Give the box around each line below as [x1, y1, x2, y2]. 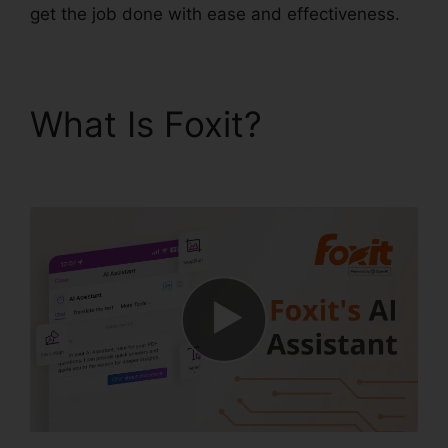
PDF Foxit [30, 144, 188, 187]
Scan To [272, 102, 404, 145]
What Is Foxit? [30, 102, 272, 145]
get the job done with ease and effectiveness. [30, 3, 400, 24]
